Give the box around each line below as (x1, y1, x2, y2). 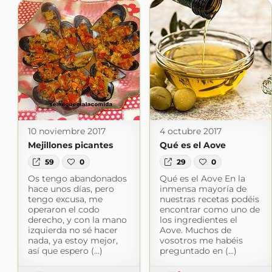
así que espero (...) (27, 245, 103, 256)
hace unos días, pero (27, 183, 114, 194)
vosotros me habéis (159, 234, 243, 246)
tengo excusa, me (27, 193, 103, 205)
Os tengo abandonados (27, 172, 127, 184)
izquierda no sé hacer (27, 224, 118, 236)
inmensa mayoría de (159, 183, 246, 194)
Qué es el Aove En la (159, 172, 245, 184)
